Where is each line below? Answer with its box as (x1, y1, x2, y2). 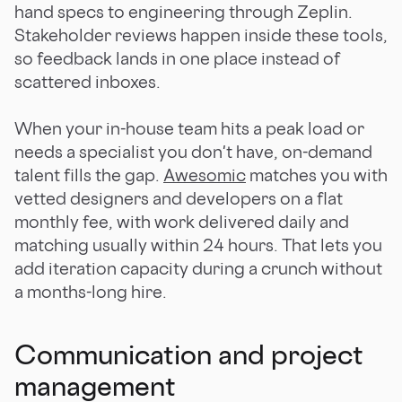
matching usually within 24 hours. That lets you (14, 233, 382, 256)
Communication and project (14, 337, 363, 371)
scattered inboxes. (14, 70, 161, 92)
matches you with (246, 163, 388, 186)
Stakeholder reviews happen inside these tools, (14, 23, 388, 46)
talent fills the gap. (14, 163, 163, 186)
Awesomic (163, 163, 246, 186)
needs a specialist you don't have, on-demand (14, 140, 372, 162)
